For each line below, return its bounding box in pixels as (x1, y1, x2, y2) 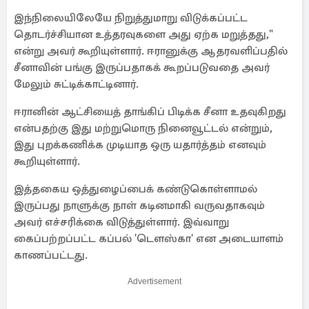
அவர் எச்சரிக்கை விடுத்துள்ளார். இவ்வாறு (14, 215, 229, 229)
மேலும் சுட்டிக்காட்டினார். (14, 77, 139, 91)
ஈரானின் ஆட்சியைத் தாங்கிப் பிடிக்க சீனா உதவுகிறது (14, 105, 286, 119)
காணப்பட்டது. (14, 248, 88, 262)
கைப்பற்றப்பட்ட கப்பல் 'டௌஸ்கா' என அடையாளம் (14, 232, 283, 246)
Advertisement (128, 277, 181, 286)
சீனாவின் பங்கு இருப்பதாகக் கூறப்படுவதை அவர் (14, 61, 270, 74)
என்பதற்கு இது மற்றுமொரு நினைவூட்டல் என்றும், (14, 121, 272, 135)
